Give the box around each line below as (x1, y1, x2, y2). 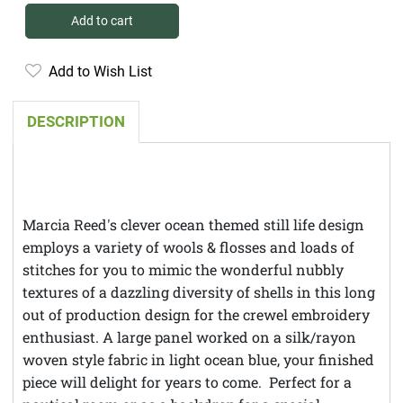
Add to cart (71, 13, 133, 28)
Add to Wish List (41, 62, 152, 80)
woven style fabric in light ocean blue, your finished (22, 349, 374, 369)
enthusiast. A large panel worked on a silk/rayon (22, 327, 356, 346)
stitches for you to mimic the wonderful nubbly (22, 259, 344, 279)
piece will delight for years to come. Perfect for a (22, 372, 352, 391)
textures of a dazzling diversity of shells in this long (22, 282, 375, 301)
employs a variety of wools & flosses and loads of (22, 237, 354, 256)
